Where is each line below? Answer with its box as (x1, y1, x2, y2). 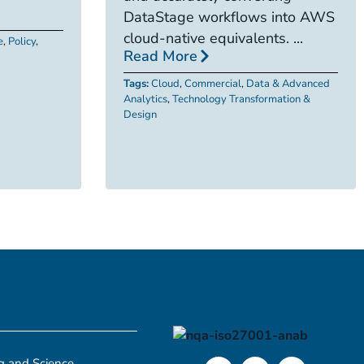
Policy (8, 34, 36, 50)
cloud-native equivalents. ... (123, 28, 303, 49)
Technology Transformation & (171, 92, 310, 107)
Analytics (123, 92, 167, 107)
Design (123, 107, 157, 123)
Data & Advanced (245, 76, 330, 92)
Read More (123, 46, 197, 67)
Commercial (184, 76, 241, 92)
